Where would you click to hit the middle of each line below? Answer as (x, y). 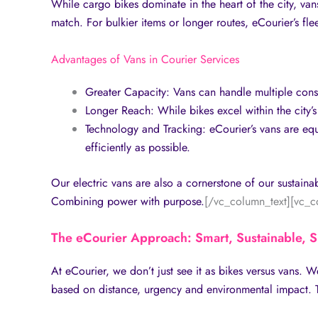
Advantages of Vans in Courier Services (145, 59)
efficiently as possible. (138, 147)
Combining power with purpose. (128, 201)
